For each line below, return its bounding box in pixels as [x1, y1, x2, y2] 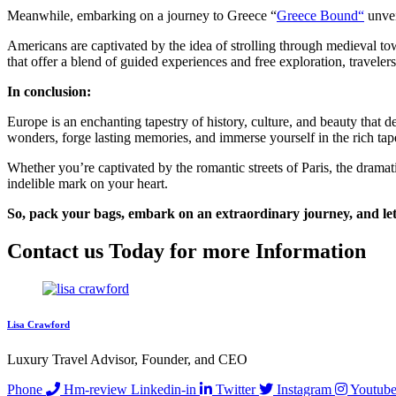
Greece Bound [277, 8, 358, 24]
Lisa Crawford [7, 319, 70, 331]
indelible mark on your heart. [7, 176, 168, 192]
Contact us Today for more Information [7, 240, 366, 263]
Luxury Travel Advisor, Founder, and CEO [7, 352, 247, 368]
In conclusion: [7, 84, 95, 100]
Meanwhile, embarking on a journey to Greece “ [7, 8, 277, 24]
